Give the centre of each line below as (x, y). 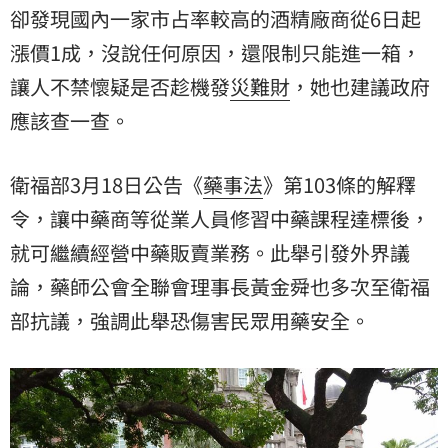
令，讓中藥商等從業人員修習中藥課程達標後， (220, 218)
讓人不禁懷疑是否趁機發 (120, 86)
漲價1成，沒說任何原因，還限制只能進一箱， (215, 52)
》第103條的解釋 (339, 184)
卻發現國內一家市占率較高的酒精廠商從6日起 (215, 18)
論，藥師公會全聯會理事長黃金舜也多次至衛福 (220, 286)
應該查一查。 (70, 120)
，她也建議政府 (360, 86)
